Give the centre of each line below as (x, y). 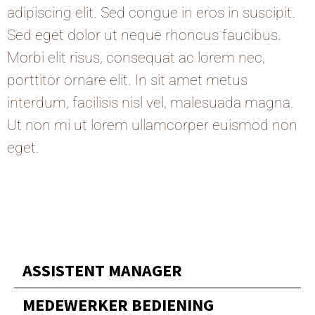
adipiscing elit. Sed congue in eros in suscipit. (151, 13)
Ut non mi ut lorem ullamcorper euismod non (152, 126)
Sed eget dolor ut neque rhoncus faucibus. (144, 36)
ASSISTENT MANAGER (102, 270)
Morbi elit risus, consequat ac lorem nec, (136, 58)
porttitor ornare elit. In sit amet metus (127, 81)
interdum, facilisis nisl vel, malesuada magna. (150, 103)
